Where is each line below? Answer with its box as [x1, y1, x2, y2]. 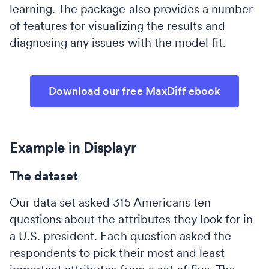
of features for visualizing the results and [10, 18, 226, 33]
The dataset [10, 168, 78, 183]
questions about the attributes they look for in [10, 211, 253, 226]
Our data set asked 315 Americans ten [10, 195, 211, 210]
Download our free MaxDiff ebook [49, 84, 220, 97]
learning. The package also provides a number [10, 1, 253, 16]
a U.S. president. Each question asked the [10, 228, 231, 243]
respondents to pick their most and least [10, 245, 225, 260]
